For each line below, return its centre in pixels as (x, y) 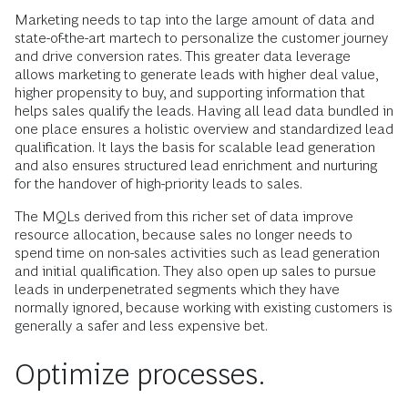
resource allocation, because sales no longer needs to (184, 234)
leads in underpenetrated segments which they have (177, 289)
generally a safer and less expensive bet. (141, 325)
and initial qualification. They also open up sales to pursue (195, 270)
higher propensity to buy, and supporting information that (190, 92)
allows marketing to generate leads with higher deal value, (196, 74)
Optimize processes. (140, 374)
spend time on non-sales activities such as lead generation (197, 252)
